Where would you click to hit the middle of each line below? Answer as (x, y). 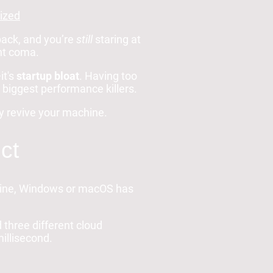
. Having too (108, 76)
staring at (117, 40)
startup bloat (48, 76)
